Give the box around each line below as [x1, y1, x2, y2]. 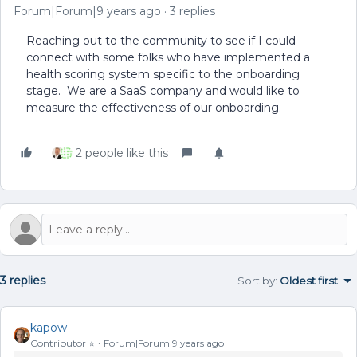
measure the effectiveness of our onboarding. [26, 100, 281, 115]
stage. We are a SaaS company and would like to [26, 84, 300, 98]
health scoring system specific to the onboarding [26, 67, 300, 81]
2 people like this [76, 146, 168, 160]
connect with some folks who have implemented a [26, 50, 310, 65]
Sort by [237, 274, 275, 287]
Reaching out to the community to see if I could [26, 33, 296, 48]
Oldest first [280, 274, 338, 287]
